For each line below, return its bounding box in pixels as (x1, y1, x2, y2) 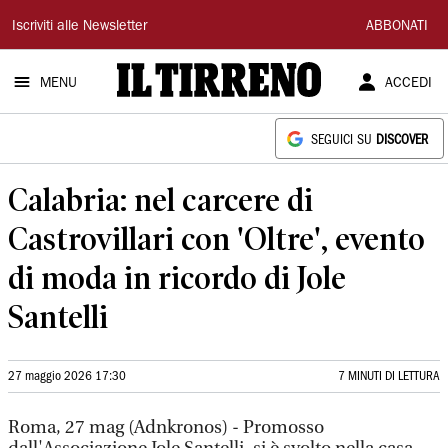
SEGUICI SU (311, 135, 376, 146)
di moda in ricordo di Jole (8, 259, 346, 296)
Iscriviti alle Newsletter (12, 20, 147, 34)
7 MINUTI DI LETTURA (338, 371, 440, 382)
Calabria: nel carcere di (8, 181, 313, 218)
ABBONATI (366, 20, 428, 34)
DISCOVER (376, 135, 428, 146)
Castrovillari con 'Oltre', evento (8, 220, 425, 257)
